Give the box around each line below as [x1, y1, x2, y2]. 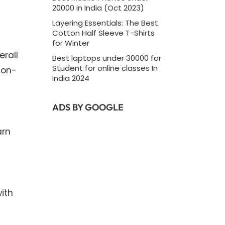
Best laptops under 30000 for [52, 52, 161, 63]
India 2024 [52, 72, 89, 83]
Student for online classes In [52, 62, 158, 73]
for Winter [52, 37, 89, 48]
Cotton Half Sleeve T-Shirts [52, 27, 155, 38]
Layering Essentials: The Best [52, 17, 158, 28]
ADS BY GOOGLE [52, 101, 124, 113]
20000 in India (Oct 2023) [52, 2, 144, 13]
